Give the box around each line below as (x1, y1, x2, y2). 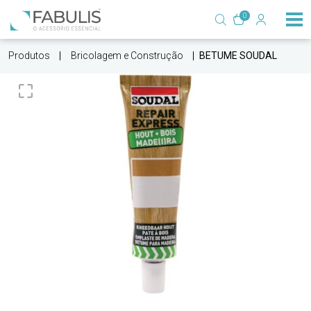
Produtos (8, 50, 50, 61)
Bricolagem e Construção (71, 50, 183, 61)
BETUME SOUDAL (199, 50, 277, 61)
